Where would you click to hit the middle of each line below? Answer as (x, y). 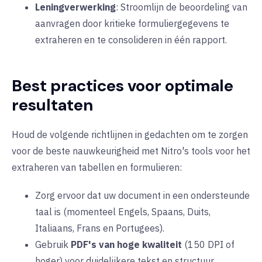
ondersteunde (220, 196)
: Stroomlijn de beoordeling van (182, 7)
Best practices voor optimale (123, 86)
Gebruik (53, 245)
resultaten (52, 105)
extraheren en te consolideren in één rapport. (131, 40)
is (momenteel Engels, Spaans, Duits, (131, 212)
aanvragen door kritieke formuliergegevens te (132, 24)
